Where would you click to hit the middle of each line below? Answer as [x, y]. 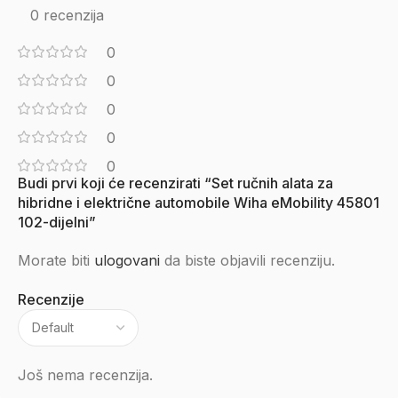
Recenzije [51, 299]
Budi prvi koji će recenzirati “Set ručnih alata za [175, 183]
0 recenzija [67, 15]
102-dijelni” [57, 222]
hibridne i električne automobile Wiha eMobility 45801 [199, 203]
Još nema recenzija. [85, 375]
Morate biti [56, 260]
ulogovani [127, 260]
